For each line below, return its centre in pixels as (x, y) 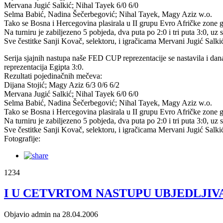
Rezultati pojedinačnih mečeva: (53, 76)
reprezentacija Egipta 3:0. (44, 67)
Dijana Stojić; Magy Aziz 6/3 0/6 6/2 (62, 85)
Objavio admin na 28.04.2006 (51, 215)
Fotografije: (22, 138)
